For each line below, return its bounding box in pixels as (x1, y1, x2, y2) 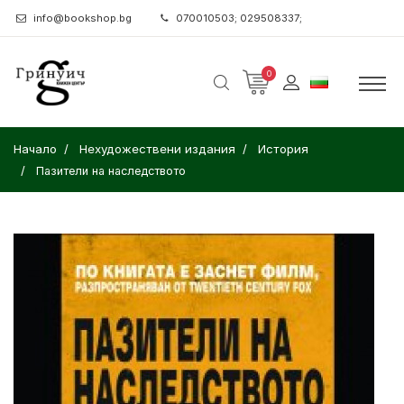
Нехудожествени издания (79, 142, 235, 156)
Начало (14, 142, 57, 156)
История (258, 142, 308, 156)
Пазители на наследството (36, 164, 186, 178)
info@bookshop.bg (33, 12, 132, 24)
